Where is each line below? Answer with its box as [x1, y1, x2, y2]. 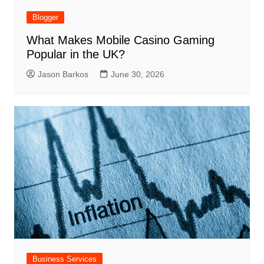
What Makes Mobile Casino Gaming [26, 33, 214, 47]
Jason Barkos [37, 69, 88, 79]
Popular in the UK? [26, 47, 125, 61]
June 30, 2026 [110, 69, 164, 79]
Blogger [32, 12, 58, 22]
